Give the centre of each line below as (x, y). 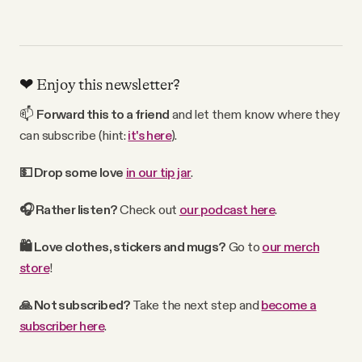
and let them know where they (255, 114)
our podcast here (227, 210)
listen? (97, 210)
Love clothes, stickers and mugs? (130, 247)
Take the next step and (197, 305)
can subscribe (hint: (74, 135)
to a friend (140, 114)
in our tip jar (158, 173)
